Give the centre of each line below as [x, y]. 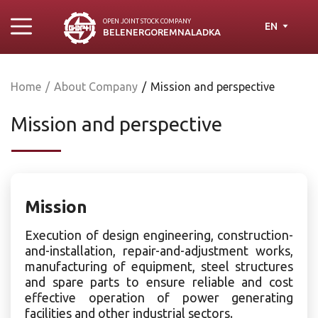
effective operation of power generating [159, 297]
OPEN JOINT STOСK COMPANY [147, 21]
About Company [96, 87]
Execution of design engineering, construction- [159, 235]
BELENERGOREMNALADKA [161, 32]
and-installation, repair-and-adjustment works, [159, 251]
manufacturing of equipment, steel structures [159, 266]
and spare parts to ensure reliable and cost [159, 282]
